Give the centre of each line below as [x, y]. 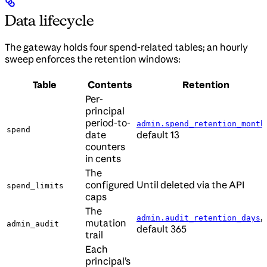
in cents [103, 159]
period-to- [108, 123]
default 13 [158, 135]
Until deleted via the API [190, 185]
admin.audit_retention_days [198, 218]
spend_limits [35, 186]
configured [110, 185]
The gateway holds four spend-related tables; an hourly [126, 47]
